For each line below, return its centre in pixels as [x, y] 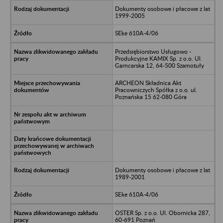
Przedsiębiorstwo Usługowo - [153, 51]
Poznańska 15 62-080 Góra [151, 97]
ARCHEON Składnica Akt [148, 83]
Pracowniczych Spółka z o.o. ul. [156, 90]
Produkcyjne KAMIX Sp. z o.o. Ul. [158, 58]
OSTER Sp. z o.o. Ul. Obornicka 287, [162, 213]
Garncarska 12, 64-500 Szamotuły [159, 65]
